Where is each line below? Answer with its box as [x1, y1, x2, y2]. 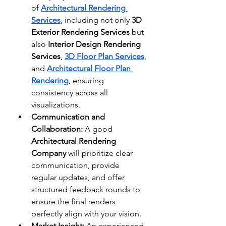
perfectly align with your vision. [31, 208, 141, 218]
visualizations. [31, 99, 80, 109]
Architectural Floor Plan [47, 63, 131, 73]
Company [31, 148, 66, 158]
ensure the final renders [31, 196, 116, 206]
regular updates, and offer [31, 172, 125, 182]
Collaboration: [31, 124, 83, 134]
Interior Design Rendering [48, 39, 141, 49]
